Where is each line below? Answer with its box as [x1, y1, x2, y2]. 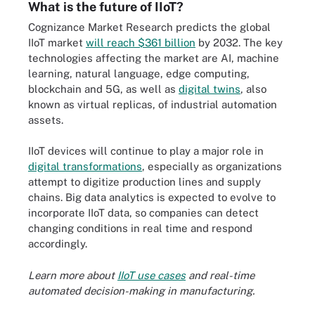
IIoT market [28, 36, 86, 49]
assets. [28, 113, 63, 126]
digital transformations [28, 160, 142, 172]
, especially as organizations [142, 160, 282, 172]
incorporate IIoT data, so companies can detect [28, 207, 259, 219]
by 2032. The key [195, 36, 283, 49]
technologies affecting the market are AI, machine [28, 51, 279, 64]
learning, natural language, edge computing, [28, 67, 250, 79]
